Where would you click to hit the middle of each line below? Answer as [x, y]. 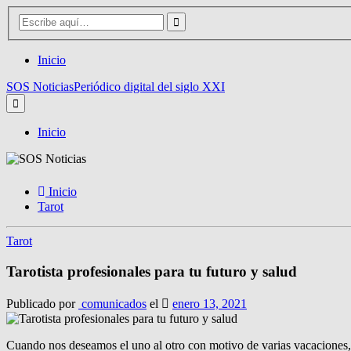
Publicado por [42, 304]
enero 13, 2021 [210, 304]
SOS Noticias [40, 86]
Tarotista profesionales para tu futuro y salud [152, 271]
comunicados [112, 304]
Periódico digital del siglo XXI [149, 86]
